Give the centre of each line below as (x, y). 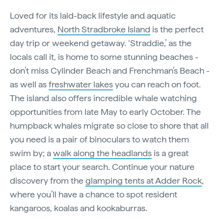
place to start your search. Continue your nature (102, 167)
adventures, (34, 29)
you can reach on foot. (157, 84)
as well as (29, 84)
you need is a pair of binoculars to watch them (99, 139)
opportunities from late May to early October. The (105, 112)
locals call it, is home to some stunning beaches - (104, 57)
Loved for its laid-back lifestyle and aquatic (93, 16)
